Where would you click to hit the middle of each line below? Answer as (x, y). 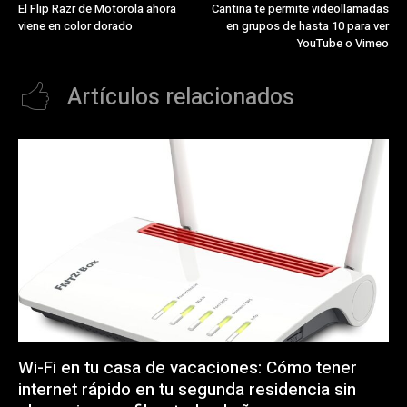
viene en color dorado (75, 25)
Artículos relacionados (181, 97)
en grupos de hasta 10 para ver (307, 25)
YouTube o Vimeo (342, 43)
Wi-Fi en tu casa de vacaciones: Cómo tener (188, 368)
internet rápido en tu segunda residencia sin (187, 390)
